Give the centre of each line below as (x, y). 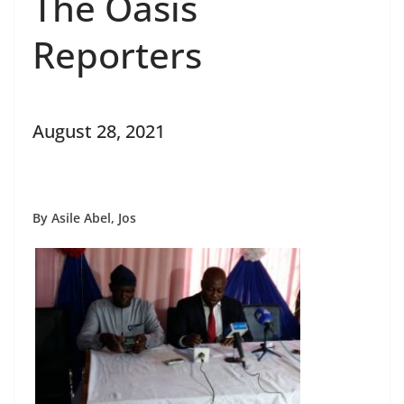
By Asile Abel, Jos (84, 218)
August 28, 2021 (99, 132)
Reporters (117, 55)
